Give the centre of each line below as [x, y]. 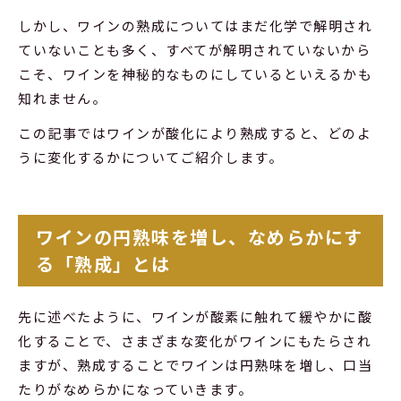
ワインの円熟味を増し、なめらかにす [200, 236]
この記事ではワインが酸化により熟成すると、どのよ [195, 132]
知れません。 [62, 98]
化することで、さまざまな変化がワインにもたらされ [195, 340]
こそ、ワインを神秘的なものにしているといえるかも [195, 73]
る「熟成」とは [103, 263]
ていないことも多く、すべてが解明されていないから [194, 49]
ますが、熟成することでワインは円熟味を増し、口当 [195, 364]
